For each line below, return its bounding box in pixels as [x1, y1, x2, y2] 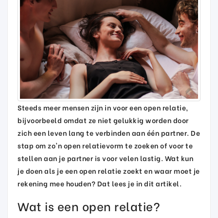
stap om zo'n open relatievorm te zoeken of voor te [18, 140, 193, 150]
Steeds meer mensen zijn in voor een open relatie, [18, 102, 188, 112]
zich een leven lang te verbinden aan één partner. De [18, 127, 200, 138]
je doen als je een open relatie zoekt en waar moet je [18, 165, 200, 176]
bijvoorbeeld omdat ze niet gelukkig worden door [18, 114, 189, 125]
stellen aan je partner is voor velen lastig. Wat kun [18, 152, 193, 163]
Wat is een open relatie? [18, 197, 160, 214]
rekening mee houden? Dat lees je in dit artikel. [18, 178, 182, 188]
